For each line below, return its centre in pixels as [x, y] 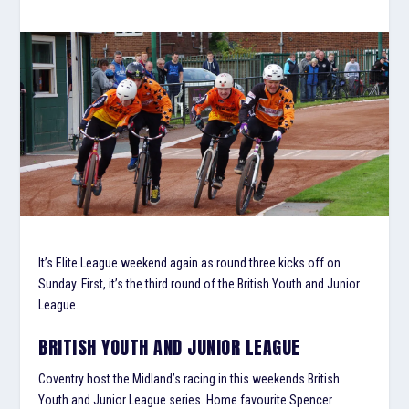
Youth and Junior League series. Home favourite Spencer [186, 399]
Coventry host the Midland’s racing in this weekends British [189, 378]
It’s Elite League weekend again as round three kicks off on [190, 262]
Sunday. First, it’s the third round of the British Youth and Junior [199, 283]
